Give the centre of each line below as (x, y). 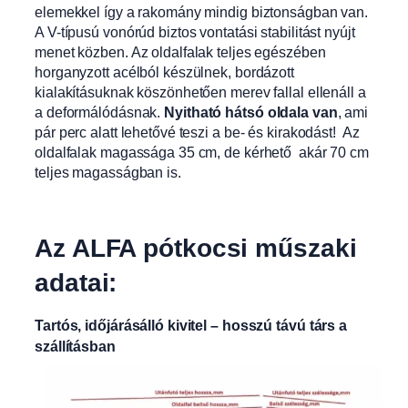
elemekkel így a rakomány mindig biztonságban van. (202, 11)
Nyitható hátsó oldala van (251, 112)
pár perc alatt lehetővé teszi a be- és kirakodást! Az (197, 132)
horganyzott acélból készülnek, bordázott (164, 71)
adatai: (76, 283)
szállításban (75, 347)
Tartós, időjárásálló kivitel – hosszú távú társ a (191, 326)
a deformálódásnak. (100, 112)
